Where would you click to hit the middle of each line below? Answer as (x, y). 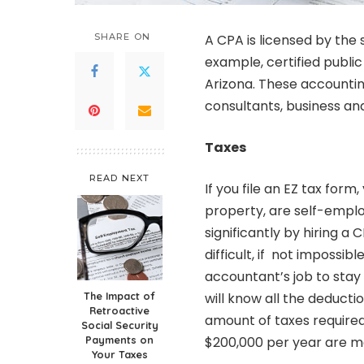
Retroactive (119, 311)
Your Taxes (119, 355)
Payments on (119, 340)
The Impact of (119, 296)
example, (236, 63)
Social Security (119, 325)
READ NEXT (119, 178)
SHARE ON (122, 37)
